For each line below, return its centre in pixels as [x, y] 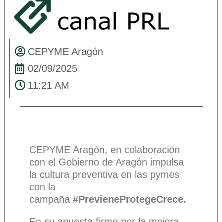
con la [42, 187]
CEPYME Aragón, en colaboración [105, 150]
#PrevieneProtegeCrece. [128, 199]
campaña [50, 199]
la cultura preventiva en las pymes [104, 175]
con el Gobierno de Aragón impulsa [107, 162]
